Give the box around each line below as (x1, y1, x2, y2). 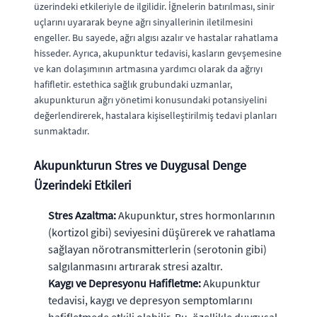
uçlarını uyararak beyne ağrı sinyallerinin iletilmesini (34, 15, 253, 28)
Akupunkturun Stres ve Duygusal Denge (34, 156, 246, 173)
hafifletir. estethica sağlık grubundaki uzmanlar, (34, 77, 232, 91)
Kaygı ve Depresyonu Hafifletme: (48, 275, 201, 290)
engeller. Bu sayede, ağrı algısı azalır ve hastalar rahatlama (34, 30, 278, 44)
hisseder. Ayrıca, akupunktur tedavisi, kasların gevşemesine (34, 46, 282, 59)
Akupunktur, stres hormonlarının (116, 207, 275, 222)
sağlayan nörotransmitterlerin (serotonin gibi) (48, 241, 267, 256)
